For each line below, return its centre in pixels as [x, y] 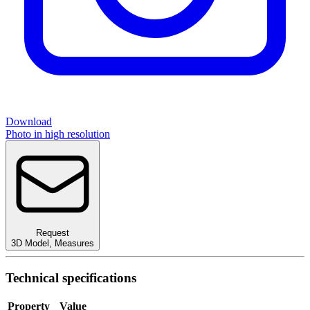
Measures [74, 243]
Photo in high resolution [58, 134]
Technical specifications [71, 277]
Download [29, 121]
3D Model [30, 243]
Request [53, 232]
